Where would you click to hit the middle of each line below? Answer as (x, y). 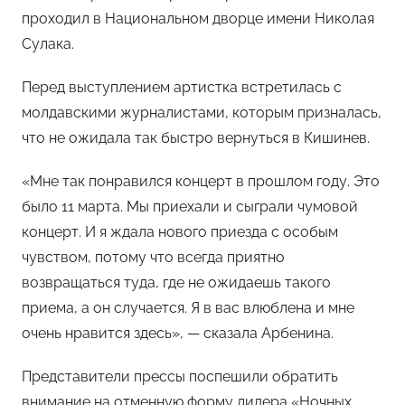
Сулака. (48, 43)
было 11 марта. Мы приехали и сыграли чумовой (190, 206)
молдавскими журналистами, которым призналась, (202, 112)
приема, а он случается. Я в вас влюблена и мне (188, 307)
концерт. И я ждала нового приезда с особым (180, 231)
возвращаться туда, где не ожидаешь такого (176, 282)
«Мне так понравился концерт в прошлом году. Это (201, 181)
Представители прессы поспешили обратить (180, 376)
